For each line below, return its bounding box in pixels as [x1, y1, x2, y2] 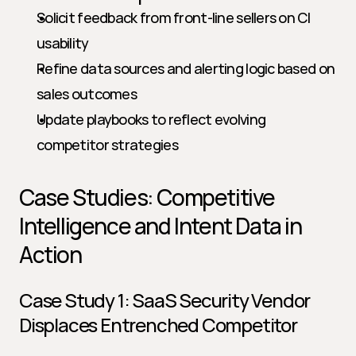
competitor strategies [37, 135, 178, 154]
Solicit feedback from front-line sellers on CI [37, 8, 310, 27]
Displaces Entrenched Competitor [19, 311, 297, 338]
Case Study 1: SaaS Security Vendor [19, 287, 311, 313]
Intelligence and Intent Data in [19, 211, 302, 241]
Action [19, 239, 82, 269]
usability [37, 33, 89, 52]
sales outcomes [37, 84, 137, 103]
